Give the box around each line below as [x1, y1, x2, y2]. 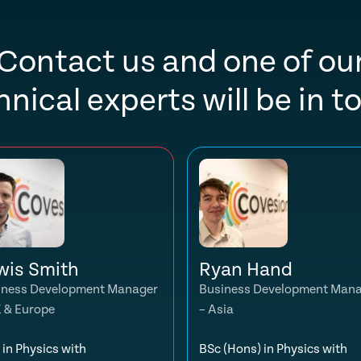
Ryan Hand [199, 259, 293, 281]
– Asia [199, 302, 234, 317]
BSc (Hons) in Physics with [199, 342, 347, 357]
